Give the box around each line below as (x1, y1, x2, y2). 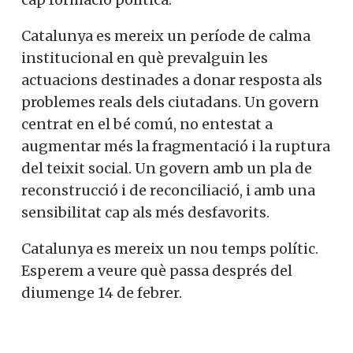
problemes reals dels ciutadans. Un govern (21, 92, 319, 111)
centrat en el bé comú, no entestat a (21, 114, 273, 133)
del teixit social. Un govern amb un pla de (21, 158, 312, 177)
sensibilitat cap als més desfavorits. (21, 203, 269, 221)
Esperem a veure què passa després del (21, 261, 292, 280)
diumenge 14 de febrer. (21, 283, 182, 302)
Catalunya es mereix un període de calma (21, 26, 310, 45)
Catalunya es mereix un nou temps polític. (21, 239, 318, 258)
